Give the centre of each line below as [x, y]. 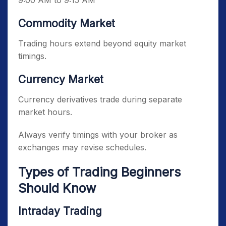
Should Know [57, 188]
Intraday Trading [60, 211]
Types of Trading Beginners [99, 172]
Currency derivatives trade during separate [100, 99]
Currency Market [61, 79]
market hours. [45, 112]
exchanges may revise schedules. [82, 147]
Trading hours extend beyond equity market [102, 43]
